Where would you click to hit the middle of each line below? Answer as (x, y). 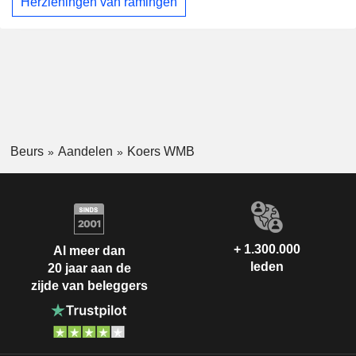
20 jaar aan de (89, 268)
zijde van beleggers (89, 285)
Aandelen (85, 151)
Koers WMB (161, 151)
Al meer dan (89, 250)
